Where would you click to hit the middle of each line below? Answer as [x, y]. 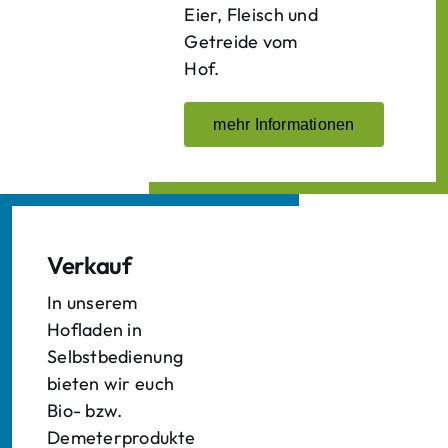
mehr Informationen [284, 124]
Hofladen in [94, 329]
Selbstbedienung [115, 356]
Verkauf [89, 265]
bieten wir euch [111, 383]
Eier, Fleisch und [251, 14]
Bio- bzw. [85, 410]
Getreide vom [241, 41]
